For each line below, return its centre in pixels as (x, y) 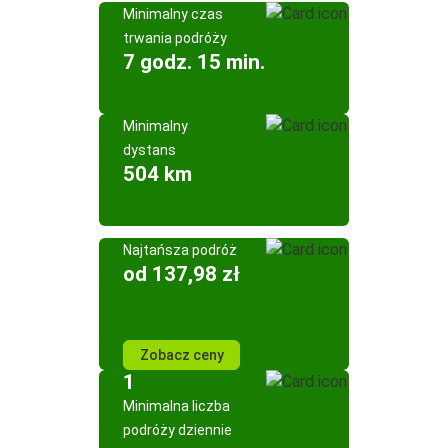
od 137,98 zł (181, 274)
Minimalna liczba (176, 406)
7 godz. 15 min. (194, 62)
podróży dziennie (177, 430)
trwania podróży (175, 38)
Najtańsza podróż (180, 250)
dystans (149, 150)
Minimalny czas (173, 14)
